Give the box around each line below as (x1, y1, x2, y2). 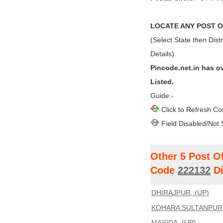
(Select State (150, 36, 193, 44)
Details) (150, 50, 174, 58)
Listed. (150, 78, 174, 86)
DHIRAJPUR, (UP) (151, 189, 209, 197)
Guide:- (150, 92, 174, 100)
